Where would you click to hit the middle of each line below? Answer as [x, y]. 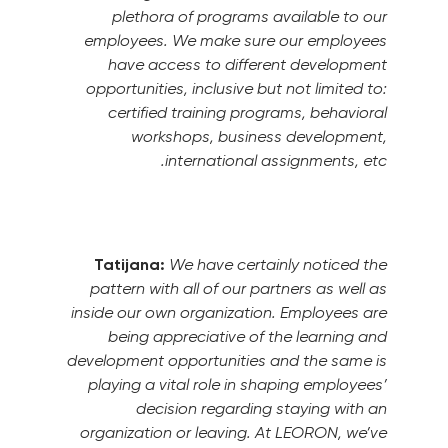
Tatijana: [129, 264]
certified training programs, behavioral [247, 112]
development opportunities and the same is [227, 360]
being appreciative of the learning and [247, 336]
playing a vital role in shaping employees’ [237, 384]
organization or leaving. [165, 432]
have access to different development [247, 64]
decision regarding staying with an [261, 408]
